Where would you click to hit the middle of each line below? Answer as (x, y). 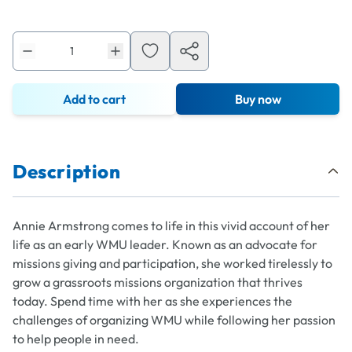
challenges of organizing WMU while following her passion (174, 320)
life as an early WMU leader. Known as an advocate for (165, 244)
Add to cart (94, 99)
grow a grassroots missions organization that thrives (158, 282)
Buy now (258, 99)
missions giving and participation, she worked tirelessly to (172, 263)
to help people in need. (76, 339)
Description (67, 171)
